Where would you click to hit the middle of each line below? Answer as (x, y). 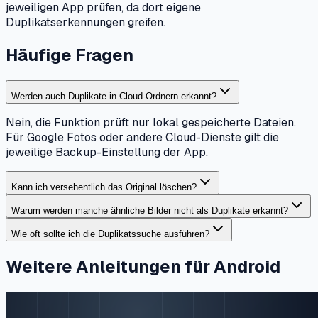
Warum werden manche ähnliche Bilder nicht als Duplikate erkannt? (150, 211)
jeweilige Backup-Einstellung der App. (107, 153)
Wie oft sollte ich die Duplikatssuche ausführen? (110, 234)
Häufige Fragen (70, 55)
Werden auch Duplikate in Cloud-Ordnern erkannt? (114, 97)
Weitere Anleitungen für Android (143, 266)
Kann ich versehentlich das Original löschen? (104, 187)
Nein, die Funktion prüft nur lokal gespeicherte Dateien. (151, 123)
